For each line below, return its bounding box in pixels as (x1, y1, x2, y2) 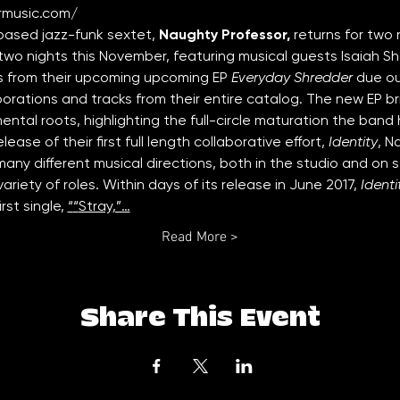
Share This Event (79, 304, 321, 332)
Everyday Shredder (227, 69, 353, 86)
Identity (328, 133, 378, 150)
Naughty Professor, (158, 26, 294, 43)
